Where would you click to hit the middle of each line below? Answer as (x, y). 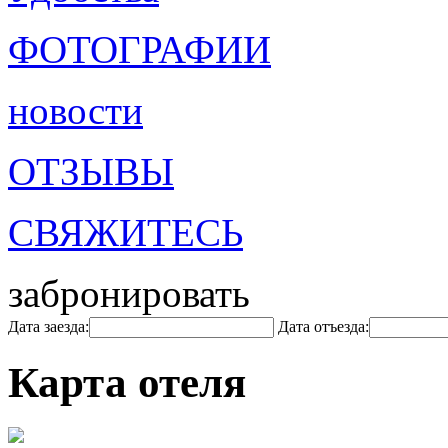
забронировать (129, 293)
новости (75, 110)
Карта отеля (127, 382)
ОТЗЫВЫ (91, 171)
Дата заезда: (48, 326)
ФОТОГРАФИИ (139, 49)
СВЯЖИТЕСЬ (125, 232)
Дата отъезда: (323, 326)
